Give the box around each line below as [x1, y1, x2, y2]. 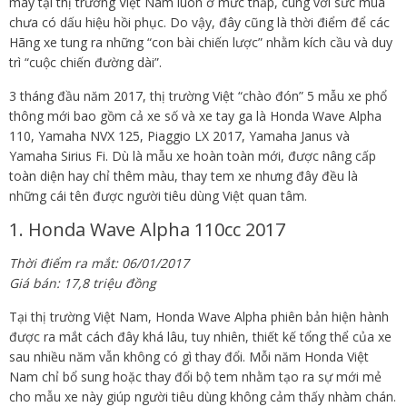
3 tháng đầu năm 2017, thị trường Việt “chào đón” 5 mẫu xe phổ [9, 87, 387, 104]
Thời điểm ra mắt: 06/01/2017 [9, 254, 189, 272]
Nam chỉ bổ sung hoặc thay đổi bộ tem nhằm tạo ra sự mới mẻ [9, 368, 382, 385]
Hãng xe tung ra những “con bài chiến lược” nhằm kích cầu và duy [9, 34, 392, 51]
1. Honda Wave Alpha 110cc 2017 [9, 217, 285, 242]
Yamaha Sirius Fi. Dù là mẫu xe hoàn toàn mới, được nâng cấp [9, 147, 376, 164]
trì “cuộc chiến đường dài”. [9, 54, 162, 71]
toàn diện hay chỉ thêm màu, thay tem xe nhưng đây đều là [9, 167, 358, 184]
